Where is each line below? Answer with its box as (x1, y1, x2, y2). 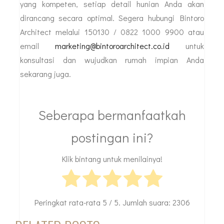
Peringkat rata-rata (34, 196, 102, 207)
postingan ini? (71, 128, 153, 146)
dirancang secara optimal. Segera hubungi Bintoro (20, 12, 204, 23)
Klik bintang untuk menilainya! (61, 153, 162, 164)
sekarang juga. (20, 68, 71, 79)
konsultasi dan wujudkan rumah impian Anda (20, 54, 204, 65)
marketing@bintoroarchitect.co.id (55, 40, 169, 51)
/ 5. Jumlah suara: (106, 196, 172, 207)
